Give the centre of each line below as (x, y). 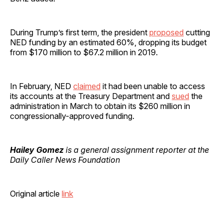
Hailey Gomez (37, 150)
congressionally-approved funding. (72, 116)
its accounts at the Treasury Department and (91, 96)
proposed (167, 32)
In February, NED (42, 86)
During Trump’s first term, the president (80, 32)
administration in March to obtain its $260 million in (100, 106)
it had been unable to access (153, 86)
